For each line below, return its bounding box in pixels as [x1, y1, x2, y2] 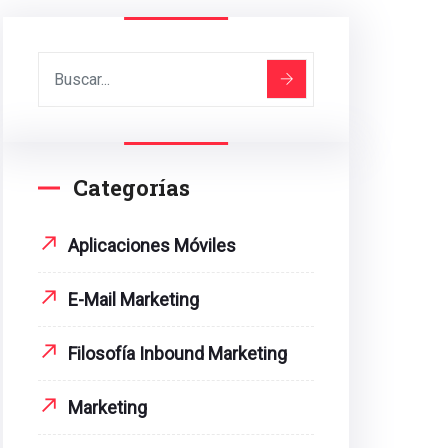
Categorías [73, 173, 190, 202]
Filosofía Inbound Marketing [68, 343, 287, 364]
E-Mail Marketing [68, 289, 199, 310]
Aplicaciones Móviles [68, 235, 236, 256]
